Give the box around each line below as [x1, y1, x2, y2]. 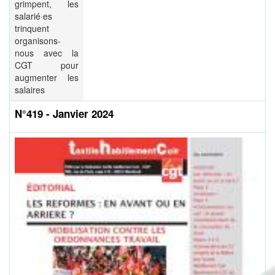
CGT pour [15, 59, 79, 72]
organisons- [15, 34, 61, 47]
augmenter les [15, 71, 79, 84]
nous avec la [15, 47, 79, 60]
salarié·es [15, 10, 52, 23]
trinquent [15, 22, 49, 35]
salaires [15, 83, 45, 96]
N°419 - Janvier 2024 [15, 106, 114, 122]
